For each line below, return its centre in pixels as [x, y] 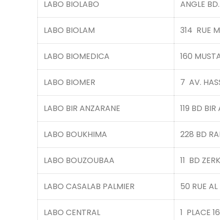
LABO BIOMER [69, 82]
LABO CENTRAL [72, 212]
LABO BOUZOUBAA [79, 160]
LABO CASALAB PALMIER [89, 186]
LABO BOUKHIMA [75, 134]
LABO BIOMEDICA [77, 56]
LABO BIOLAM [69, 30]
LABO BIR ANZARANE [82, 108]
